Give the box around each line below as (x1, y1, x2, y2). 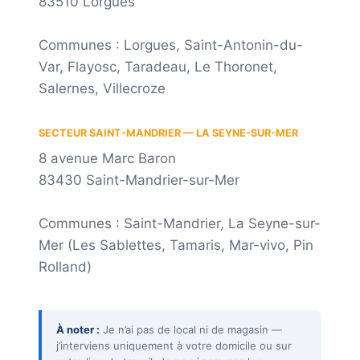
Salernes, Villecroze (39, 80, 166, 96)
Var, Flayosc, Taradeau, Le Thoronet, (39, 59, 277, 75)
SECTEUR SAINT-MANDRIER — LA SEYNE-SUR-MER (39, 127, 298, 139)
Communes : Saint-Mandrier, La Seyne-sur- (39, 215, 321, 231)
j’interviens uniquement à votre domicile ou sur (56, 339, 292, 352)
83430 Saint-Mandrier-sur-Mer (39, 172, 239, 188)
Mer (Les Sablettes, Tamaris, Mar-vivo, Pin (39, 237, 313, 253)
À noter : (56, 323, 100, 336)
